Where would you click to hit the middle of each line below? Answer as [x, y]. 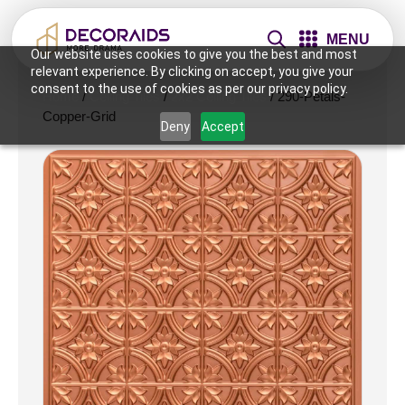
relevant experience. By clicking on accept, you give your [192, 71]
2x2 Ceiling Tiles [219, 96]
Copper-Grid [79, 116]
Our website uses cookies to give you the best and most [193, 54]
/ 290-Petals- [306, 96]
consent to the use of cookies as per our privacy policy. [189, 89]
